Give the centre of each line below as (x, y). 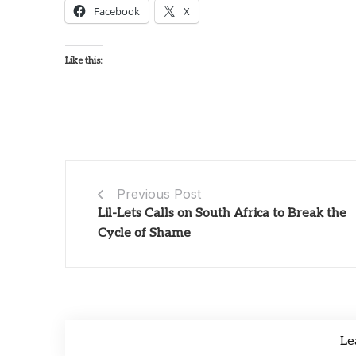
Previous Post (159, 193)
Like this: (84, 60)
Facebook (117, 11)
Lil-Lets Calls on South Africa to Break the (222, 213)
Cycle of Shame (144, 233)
